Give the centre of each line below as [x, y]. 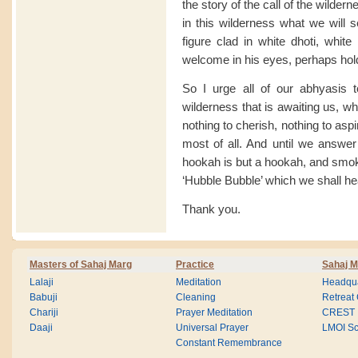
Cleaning [196, 297]
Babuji [44, 297]
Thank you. [211, 209]
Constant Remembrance [229, 343]
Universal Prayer [212, 328]
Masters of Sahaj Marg [81, 265]
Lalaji [42, 282]
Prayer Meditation [214, 312]
